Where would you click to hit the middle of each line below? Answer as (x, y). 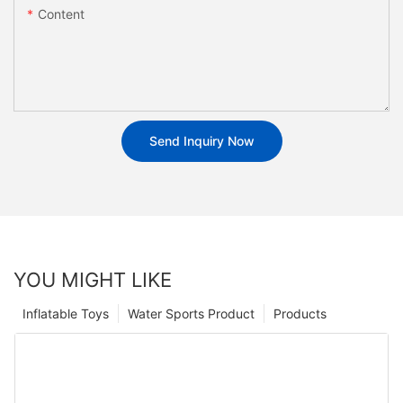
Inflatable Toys (66, 313)
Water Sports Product (191, 313)
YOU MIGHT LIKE (93, 279)
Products (300, 313)
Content (61, 14)
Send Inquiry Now (201, 141)
